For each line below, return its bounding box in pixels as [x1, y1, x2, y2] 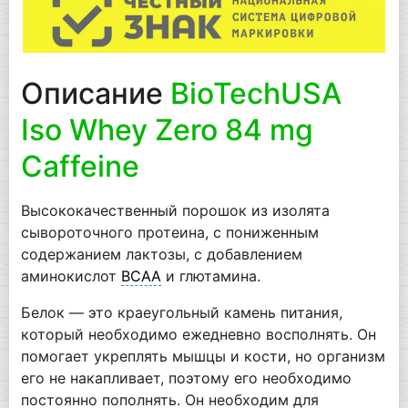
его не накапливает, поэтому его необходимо [20, 369, 352, 388]
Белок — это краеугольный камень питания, [20, 303, 342, 322]
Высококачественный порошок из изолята [20, 201, 330, 220]
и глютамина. [160, 267, 260, 286]
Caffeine [20, 148, 139, 185]
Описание [20, 76, 170, 112]
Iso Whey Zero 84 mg [20, 112, 313, 148]
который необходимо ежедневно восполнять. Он [20, 325, 376, 344]
